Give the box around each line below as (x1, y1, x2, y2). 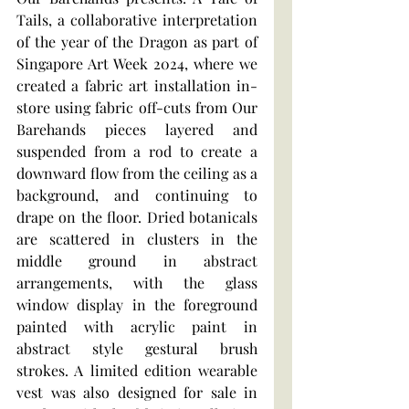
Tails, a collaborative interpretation (16, 9, 257, 29)
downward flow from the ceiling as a (16, 163, 257, 183)
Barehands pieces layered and (16, 119, 257, 139)
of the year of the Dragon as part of (16, 31, 257, 51)
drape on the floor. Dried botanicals (16, 206, 257, 226)
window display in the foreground (16, 294, 257, 314)
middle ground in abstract (16, 250, 257, 270)
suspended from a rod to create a (16, 141, 257, 161)
